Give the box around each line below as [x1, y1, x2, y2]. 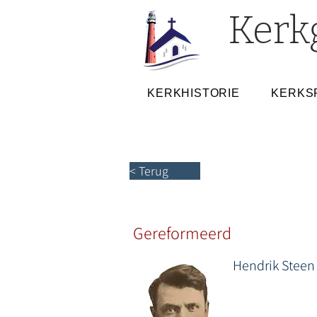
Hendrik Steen [233, 256, 315, 275]
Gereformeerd [133, 221, 231, 244]
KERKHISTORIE [147, 87, 240, 99]
